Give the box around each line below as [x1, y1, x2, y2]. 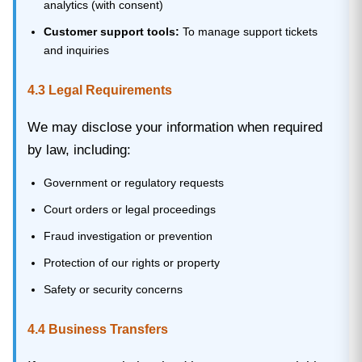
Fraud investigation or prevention [43, 229, 213, 242]
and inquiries [43, 43, 109, 57]
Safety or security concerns [43, 282, 183, 296]
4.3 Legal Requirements [27, 82, 172, 97]
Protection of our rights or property [43, 255, 220, 269]
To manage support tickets [179, 24, 318, 38]
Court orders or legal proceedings [43, 202, 216, 216]
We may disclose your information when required [27, 119, 322, 135]
